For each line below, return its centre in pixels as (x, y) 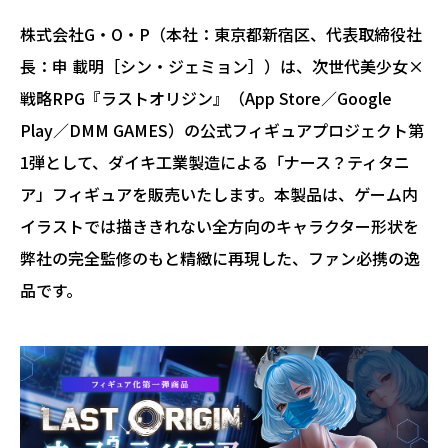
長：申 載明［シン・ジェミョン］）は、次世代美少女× (222, 65)
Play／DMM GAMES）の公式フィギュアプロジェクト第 (222, 129)
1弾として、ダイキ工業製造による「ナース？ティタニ (215, 161)
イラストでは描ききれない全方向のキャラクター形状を (219, 225)
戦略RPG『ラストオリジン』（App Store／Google (206, 97)
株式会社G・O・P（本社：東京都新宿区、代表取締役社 (221, 33)
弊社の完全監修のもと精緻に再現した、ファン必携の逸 (220, 257)
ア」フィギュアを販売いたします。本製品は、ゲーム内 (219, 193)
